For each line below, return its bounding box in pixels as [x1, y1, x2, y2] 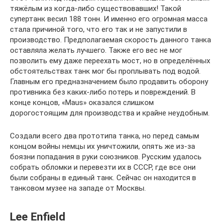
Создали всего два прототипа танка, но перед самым [10, 131, 199, 140]
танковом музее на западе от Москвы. [10, 184, 146, 193]
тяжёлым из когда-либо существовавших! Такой [10, 4, 181, 13]
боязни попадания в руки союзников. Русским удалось [10, 152, 202, 161]
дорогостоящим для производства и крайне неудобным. [10, 109, 210, 117]
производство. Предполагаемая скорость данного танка [10, 35, 211, 44]
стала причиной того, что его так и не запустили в [10, 25, 187, 34]
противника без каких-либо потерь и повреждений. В [10, 88, 196, 97]
